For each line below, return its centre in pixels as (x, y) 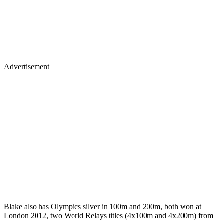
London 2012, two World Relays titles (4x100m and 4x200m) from (109, 215)
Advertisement (27, 66)
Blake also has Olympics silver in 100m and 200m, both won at (103, 206)
